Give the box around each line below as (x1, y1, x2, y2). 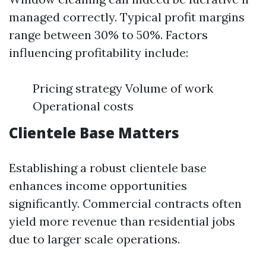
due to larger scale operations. (9, 232, 180, 246)
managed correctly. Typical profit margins (9, 9, 245, 24)
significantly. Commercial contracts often (9, 196, 242, 211)
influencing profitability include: (9, 45, 188, 60)
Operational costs (33, 99, 134, 113)
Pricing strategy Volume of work (33, 81, 213, 96)
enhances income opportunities (9, 178, 187, 193)
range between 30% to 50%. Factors (9, 27, 208, 42)
